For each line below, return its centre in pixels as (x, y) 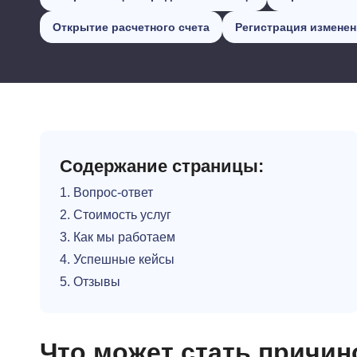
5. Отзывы (90, 282)
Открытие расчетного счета (131, 27)
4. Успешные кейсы (117, 259)
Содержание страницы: (162, 166)
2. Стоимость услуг (116, 215)
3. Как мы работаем (118, 237)
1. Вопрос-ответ (106, 192)
